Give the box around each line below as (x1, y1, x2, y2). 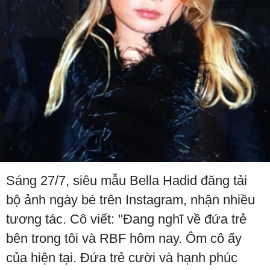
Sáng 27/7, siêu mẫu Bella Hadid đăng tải (6, 173, 247, 189)
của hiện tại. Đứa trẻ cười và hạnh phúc (6, 250, 237, 266)
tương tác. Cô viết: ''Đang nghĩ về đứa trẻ (6, 212, 246, 227)
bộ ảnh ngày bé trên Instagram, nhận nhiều (6, 192, 255, 208)
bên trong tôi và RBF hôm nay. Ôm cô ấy (6, 231, 242, 246)
